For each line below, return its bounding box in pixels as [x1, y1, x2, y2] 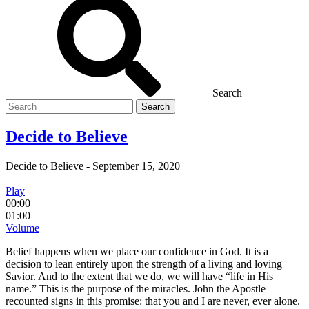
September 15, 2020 [92, 159, 180, 172]
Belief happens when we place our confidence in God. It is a [6, 245, 268, 257]
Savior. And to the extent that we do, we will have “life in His [6, 270, 273, 282]
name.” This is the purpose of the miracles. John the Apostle [6, 282, 266, 295]
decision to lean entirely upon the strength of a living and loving [6, 257, 282, 270]
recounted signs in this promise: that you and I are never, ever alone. [6, 295, 300, 307]
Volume [6, 221, 39, 234]
